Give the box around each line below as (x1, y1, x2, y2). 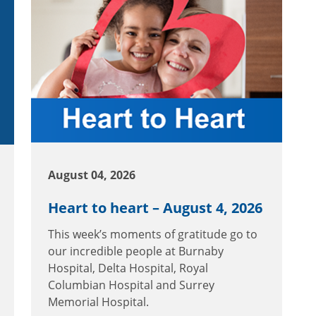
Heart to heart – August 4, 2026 (48, 197, 262, 217)
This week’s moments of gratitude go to (48, 226, 257, 242)
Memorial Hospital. (48, 293, 149, 310)
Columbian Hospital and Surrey (48, 276, 214, 293)
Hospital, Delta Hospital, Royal (48, 260, 208, 276)
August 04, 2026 (48, 166, 135, 183)
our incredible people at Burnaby (48, 243, 224, 259)
